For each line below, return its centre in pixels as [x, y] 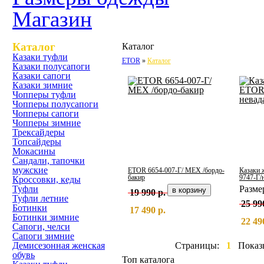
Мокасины [34, 151]
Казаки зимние [42, 85]
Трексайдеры [39, 132]
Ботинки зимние [46, 217]
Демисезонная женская [59, 245]
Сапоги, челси [41, 227]
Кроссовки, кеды [47, 179]
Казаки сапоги [42, 76]
